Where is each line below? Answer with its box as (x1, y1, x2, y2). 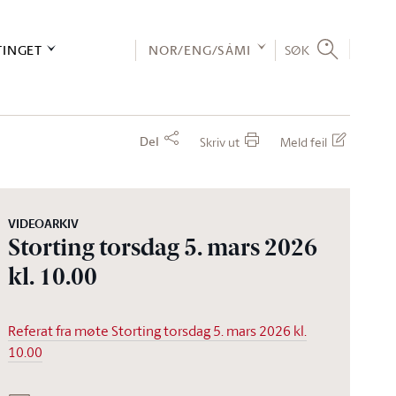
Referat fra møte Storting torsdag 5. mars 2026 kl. (8, 321, 308, 340)
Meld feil (280, 133, 327, 150)
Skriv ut (200, 133, 240, 150)
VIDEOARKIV (8, 215, 80, 232)
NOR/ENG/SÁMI (148, 40, 251, 60)
